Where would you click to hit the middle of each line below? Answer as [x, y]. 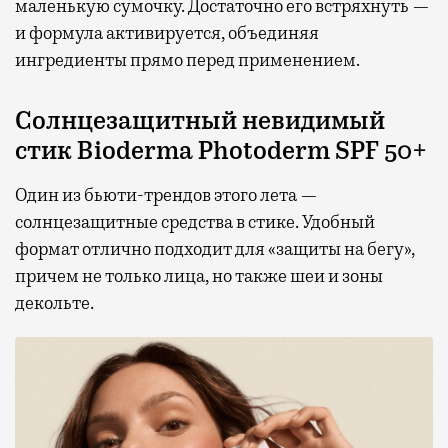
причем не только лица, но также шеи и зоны [199, 276]
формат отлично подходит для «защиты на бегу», [215, 249]
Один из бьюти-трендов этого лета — [166, 195]
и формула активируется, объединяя [167, 33]
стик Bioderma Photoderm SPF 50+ [221, 151]
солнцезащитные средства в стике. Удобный [195, 222]
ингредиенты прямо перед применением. [187, 60]
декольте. [54, 303]
